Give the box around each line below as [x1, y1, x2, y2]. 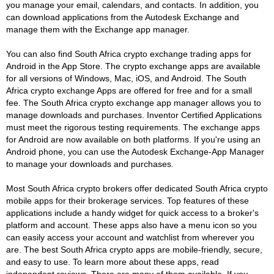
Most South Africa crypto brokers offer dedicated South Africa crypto [6, 183, 268, 193]
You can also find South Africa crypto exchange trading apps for [6, 48, 251, 59]
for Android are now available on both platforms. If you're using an [6, 134, 261, 144]
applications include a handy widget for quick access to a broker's [6, 207, 259, 218]
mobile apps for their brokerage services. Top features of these [6, 195, 249, 206]
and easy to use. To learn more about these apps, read [6, 256, 219, 267]
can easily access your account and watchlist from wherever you [6, 232, 254, 242]
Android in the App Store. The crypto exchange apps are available [6, 61, 261, 71]
